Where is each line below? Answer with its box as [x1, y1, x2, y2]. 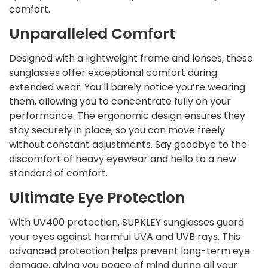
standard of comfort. [9, 166, 108, 180]
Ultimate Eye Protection [9, 187, 185, 208]
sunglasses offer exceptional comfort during [9, 65, 217, 80]
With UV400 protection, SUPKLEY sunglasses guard [9, 215, 244, 229]
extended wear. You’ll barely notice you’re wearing [9, 80, 245, 94]
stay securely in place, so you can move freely [9, 123, 225, 137]
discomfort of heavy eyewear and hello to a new [9, 151, 236, 166]
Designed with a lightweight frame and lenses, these [9, 51, 253, 65]
